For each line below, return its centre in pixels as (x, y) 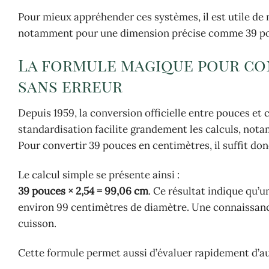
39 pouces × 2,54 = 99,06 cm (83, 191)
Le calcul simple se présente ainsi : (99, 175)
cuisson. (37, 223)
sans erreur (70, 86)
